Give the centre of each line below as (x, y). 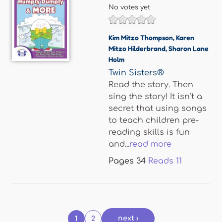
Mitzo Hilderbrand (137, 48)
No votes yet (129, 7)
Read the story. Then (151, 85)
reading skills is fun (149, 132)
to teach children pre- (154, 120)
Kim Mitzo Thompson (141, 37)
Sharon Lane (189, 48)
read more (150, 144)
